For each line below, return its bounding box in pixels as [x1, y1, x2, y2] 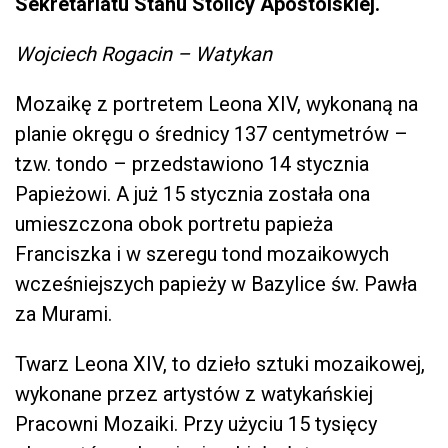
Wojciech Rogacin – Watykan [15, 41, 272, 66]
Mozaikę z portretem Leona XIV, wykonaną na [15, 91, 418, 116]
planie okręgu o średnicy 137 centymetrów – [15, 121, 408, 146]
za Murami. [15, 301, 112, 326]
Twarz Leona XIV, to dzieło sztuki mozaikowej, [15, 351, 425, 376]
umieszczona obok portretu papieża [15, 211, 333, 236]
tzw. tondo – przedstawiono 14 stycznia [15, 151, 369, 176]
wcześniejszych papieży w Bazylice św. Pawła [15, 271, 417, 296]
